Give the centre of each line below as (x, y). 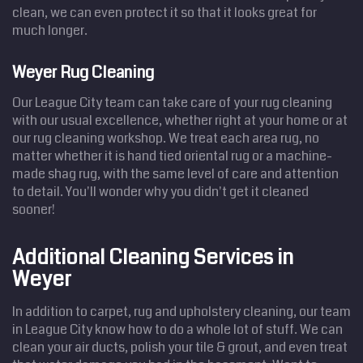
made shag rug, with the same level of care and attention (175, 173)
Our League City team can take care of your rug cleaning (172, 102)
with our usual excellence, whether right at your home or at (180, 120)
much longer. (50, 30)
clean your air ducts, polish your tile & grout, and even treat (180, 347)
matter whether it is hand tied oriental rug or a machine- (172, 156)
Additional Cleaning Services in (153, 257)
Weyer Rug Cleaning (83, 72)
